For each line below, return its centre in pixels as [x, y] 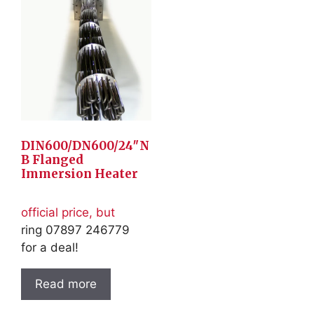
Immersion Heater [80, 173]
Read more [66, 284]
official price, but [68, 213]
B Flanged [52, 159]
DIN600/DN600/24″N [85, 145]
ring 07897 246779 [75, 230]
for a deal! [50, 248]
